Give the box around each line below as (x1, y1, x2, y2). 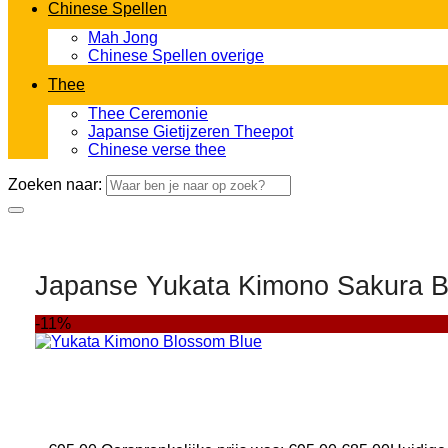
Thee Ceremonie (88, 105, 208, 122)
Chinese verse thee (88, 141, 226, 158)
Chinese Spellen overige (88, 47, 264, 64)
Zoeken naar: (8, 176, 102, 193)
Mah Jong (88, 29, 158, 46)
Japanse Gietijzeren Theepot (88, 123, 293, 140)
